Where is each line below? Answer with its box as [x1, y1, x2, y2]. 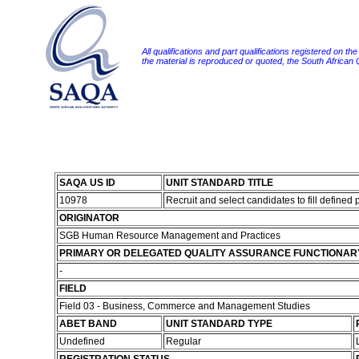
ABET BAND [58, 318, 117, 329]
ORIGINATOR [58, 212, 119, 224]
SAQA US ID [58, 177, 115, 188]
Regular [165, 336, 204, 347]
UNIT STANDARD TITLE [165, 177, 273, 188]
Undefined [58, 336, 107, 347]
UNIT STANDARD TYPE [165, 318, 272, 329]
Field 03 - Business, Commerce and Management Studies [58, 301, 310, 312]
